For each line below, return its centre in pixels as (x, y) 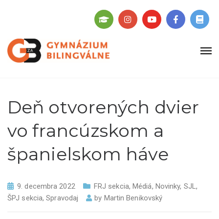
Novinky (168, 186)
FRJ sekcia (111, 186)
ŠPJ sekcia (25, 198)
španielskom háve (88, 154)
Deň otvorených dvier (103, 107)
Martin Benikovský (133, 198)
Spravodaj (62, 198)
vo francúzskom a (86, 131)
